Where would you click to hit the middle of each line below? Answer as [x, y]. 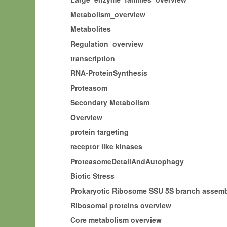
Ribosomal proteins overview [121, 205]
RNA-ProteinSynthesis [109, 73]
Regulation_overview [107, 44]
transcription [93, 58]
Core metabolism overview [116, 220]
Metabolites [91, 29]
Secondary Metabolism [110, 102]
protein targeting [100, 132]
